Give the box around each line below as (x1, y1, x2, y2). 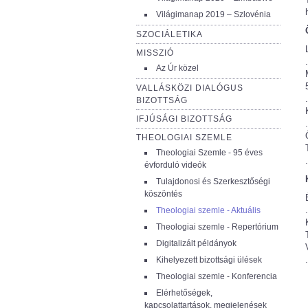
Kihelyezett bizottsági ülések (156, 255, 262, 265)
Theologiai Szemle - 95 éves (156, 148, 263, 157)
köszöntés (144, 189, 182, 199)
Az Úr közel (156, 63, 199, 73)
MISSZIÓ (136, 48, 174, 58)
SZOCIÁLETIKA (136, 30, 203, 39)
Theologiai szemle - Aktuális (156, 206, 261, 215)
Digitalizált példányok (156, 239, 236, 248)
